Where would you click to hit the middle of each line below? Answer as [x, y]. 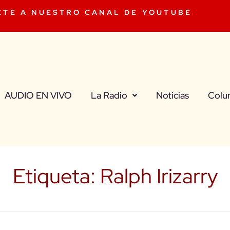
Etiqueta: [56, 176]
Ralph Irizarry [159, 176]
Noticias [172, 95]
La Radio [109, 95]
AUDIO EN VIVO [38, 95]
